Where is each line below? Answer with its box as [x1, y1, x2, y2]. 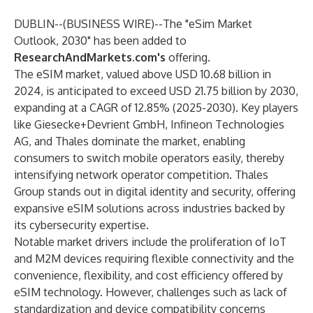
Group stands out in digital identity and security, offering [14, 184, 296, 198]
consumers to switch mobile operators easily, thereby [14, 151, 284, 165]
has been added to [91, 34, 187, 48]
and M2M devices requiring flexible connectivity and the [14, 252, 294, 265]
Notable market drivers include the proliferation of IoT [14, 235, 286, 249]
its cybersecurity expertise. [14, 218, 149, 232]
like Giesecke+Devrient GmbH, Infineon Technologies [14, 117, 284, 131]
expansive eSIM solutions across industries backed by [14, 201, 285, 215]
